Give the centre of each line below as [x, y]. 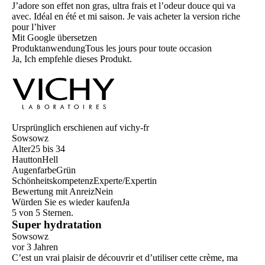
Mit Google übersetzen [54, 38]
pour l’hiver [34, 27]
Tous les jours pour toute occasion [148, 49]
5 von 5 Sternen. [43, 213]
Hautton [27, 160]
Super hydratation [57, 225]
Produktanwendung [49, 49]
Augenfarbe [34, 170]
